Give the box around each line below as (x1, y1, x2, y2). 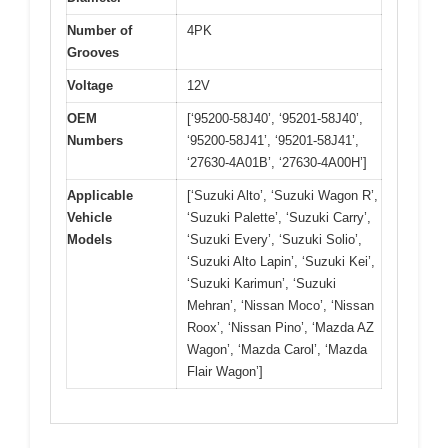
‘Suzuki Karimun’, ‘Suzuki (187, 275, 336, 291)
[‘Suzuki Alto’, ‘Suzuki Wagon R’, (187, 187, 378, 203)
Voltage (67, 77, 113, 93)
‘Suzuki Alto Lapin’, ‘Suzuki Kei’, (187, 253, 375, 269)
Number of (67, 22, 132, 38)
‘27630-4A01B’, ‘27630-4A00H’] (187, 154, 367, 170)
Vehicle (67, 209, 112, 225)
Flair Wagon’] (187, 363, 263, 379)
